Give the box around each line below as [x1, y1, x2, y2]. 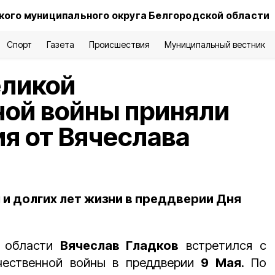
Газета [47, 39, 75, 50]
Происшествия [89, 39, 150, 50]
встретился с [179, 238, 267, 253]
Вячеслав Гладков [60, 238, 179, 253]
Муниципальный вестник [164, 39, 266, 50]
